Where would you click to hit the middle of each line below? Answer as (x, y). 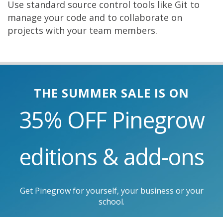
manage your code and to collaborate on (95, 18)
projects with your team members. (82, 31)
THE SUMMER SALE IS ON (111, 93)
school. (111, 202)
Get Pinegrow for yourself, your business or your (111, 191)
